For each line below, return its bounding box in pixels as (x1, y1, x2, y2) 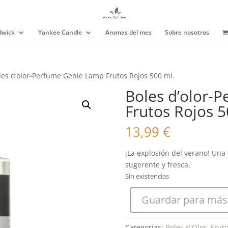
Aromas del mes (105, 28, 152, 37)
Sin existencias (125, 172, 169, 181)
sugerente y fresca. (125, 160, 190, 169)
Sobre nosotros (165, 28, 209, 37)
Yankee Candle (38, 28, 82, 37)
